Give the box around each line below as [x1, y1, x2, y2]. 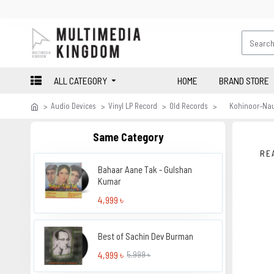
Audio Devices [51, 101, 96, 111]
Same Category [93, 130, 163, 144]
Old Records [169, 101, 208, 111]
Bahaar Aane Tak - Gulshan [98, 164, 193, 175]
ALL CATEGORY [54, 74, 107, 86]
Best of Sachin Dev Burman [98, 231, 194, 242]
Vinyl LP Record [108, 101, 157, 111]
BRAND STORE [219, 74, 269, 86]
